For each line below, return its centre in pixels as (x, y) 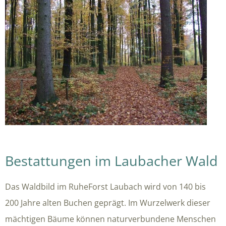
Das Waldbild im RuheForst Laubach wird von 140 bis (105, 187)
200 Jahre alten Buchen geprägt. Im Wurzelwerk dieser (108, 203)
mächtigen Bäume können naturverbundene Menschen (110, 219)
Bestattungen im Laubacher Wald (111, 161)
